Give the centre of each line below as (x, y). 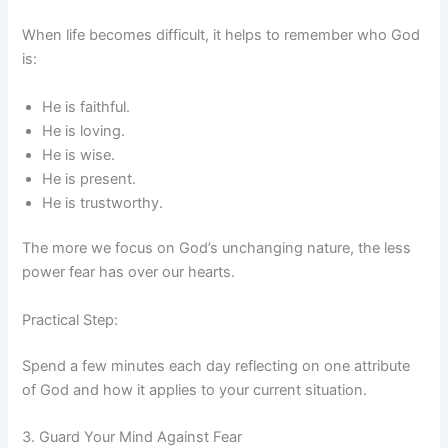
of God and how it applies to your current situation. (195, 389)
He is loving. (84, 130)
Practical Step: (70, 319)
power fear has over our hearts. (129, 272)
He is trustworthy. (103, 202)
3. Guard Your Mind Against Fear (132, 437)
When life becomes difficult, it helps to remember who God (221, 35)
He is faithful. (86, 106)
